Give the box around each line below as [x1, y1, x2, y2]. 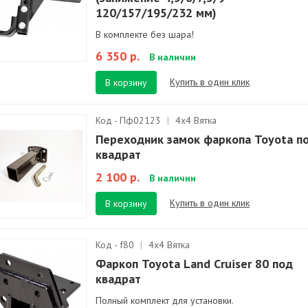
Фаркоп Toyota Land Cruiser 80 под [96, 256, 293, 272]
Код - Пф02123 [96, 114, 164, 126]
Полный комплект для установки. [96, 294, 234, 307]
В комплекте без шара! [96, 28, 194, 41]
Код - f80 [96, 239, 137, 251]
